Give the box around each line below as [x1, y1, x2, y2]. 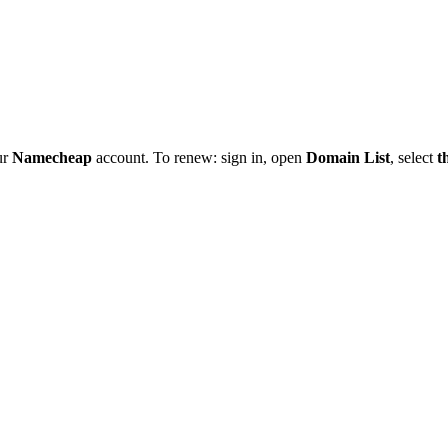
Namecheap [12, 149, 92, 167]
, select [390, 149, 437, 167]
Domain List [306, 149, 390, 167]
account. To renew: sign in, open [92, 149, 306, 167]
